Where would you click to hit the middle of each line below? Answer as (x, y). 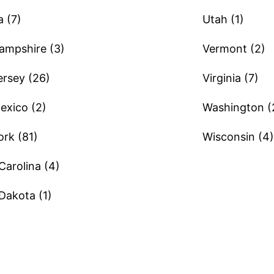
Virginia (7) (230, 78)
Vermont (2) (234, 49)
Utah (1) (223, 19)
